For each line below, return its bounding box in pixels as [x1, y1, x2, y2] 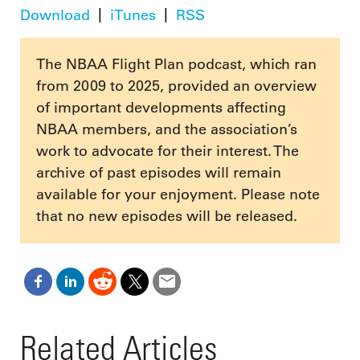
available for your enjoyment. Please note [36, 185, 320, 203]
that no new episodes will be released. [36, 207, 297, 225]
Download [20, 6, 90, 25]
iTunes [110, 6, 156, 25]
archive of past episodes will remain [36, 163, 281, 182]
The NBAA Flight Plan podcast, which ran [36, 55, 317, 73]
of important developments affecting [36, 98, 286, 117]
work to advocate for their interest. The [36, 141, 299, 160]
